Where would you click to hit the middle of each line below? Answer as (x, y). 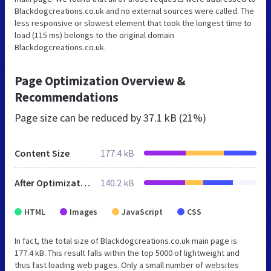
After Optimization (85, 182)
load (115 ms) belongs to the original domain (94, 35)
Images (83, 211)
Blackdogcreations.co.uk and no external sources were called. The (134, 11)
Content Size (42, 153)
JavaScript (142, 211)
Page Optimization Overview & (100, 80)
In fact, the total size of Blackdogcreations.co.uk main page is (126, 240)
